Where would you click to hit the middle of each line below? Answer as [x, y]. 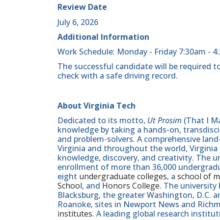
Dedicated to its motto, [102, 120]
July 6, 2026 [78, 22]
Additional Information [103, 37]
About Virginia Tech [96, 105]
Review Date [82, 7]
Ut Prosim [165, 120]
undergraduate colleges [123, 176]
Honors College [131, 185]
